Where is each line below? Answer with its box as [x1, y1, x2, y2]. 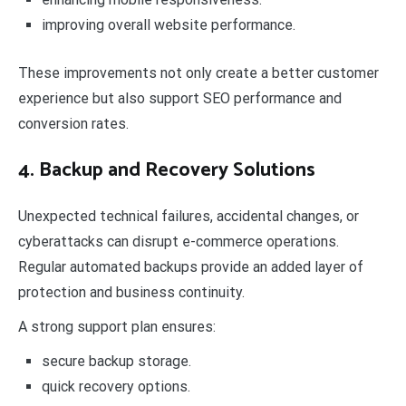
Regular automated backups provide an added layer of [18, 258, 363, 276]
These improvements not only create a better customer [18, 64, 379, 82]
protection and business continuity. [18, 284, 245, 302]
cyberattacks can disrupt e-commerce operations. [18, 233, 339, 251]
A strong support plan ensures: [18, 318, 216, 336]
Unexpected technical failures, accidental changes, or [18, 208, 359, 226]
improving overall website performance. [41, 15, 295, 34]
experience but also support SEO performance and [18, 90, 342, 108]
